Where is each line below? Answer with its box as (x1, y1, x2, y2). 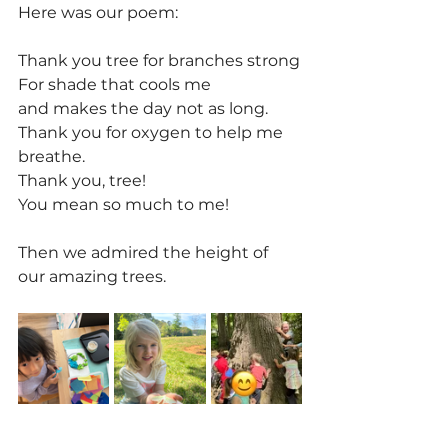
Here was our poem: (18, 3, 178, 23)
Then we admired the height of (18, 243, 272, 263)
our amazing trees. (18, 267, 166, 287)
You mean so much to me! (18, 195, 229, 215)
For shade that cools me (18, 75, 211, 95)
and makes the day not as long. (18, 99, 268, 119)
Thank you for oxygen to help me (18, 123, 287, 143)
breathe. (18, 147, 85, 167)
